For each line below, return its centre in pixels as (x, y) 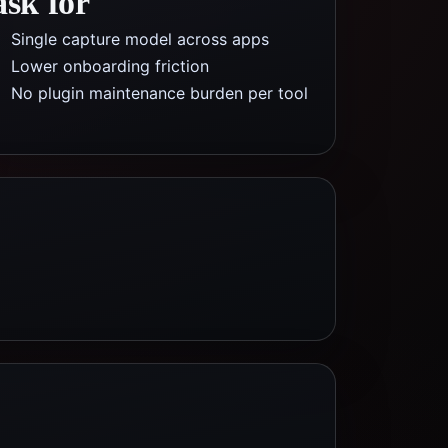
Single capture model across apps (140, 39)
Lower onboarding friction (110, 66)
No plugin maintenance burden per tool (159, 93)
